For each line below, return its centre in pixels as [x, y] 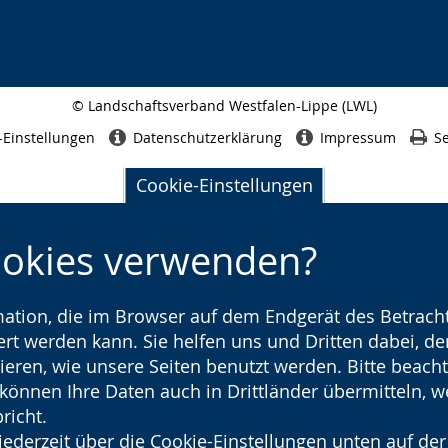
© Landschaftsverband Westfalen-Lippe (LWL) [224, 105]
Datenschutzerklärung [207, 137]
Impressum [357, 137]
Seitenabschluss [267, 122]
